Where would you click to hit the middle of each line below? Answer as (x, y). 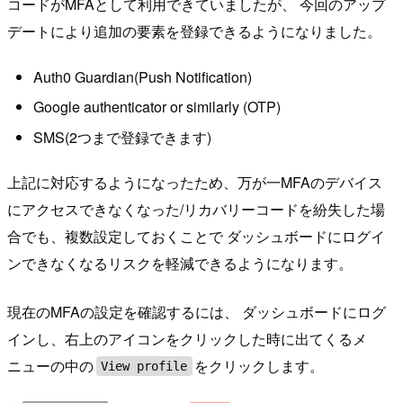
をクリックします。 (260, 366)
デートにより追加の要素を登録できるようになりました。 (194, 31)
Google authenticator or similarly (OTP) (157, 107)
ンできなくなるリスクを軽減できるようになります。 (180, 264)
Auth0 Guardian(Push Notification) (142, 76)
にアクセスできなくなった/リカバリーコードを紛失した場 (196, 210)
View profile (144, 366)
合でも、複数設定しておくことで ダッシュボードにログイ (196, 237)
